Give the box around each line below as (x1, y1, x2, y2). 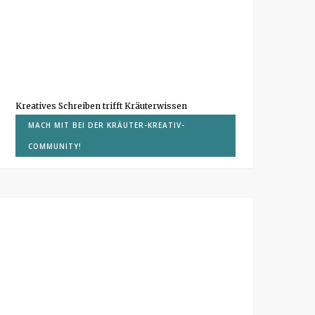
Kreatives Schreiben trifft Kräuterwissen (15, 100, 187, 111)
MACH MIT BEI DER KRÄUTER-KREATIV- (28, 120, 185, 130)
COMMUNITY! (28, 141, 82, 151)
